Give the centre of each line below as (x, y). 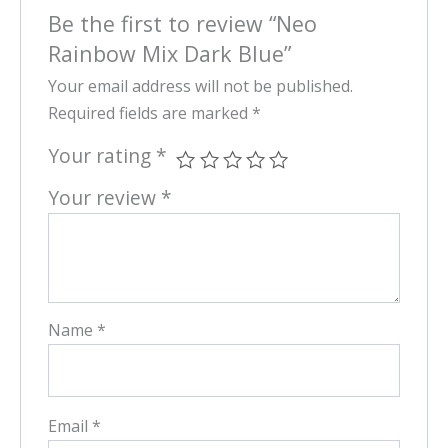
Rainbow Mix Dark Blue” (169, 54)
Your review (104, 197)
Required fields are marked (149, 112)
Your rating (101, 155)
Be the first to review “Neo (182, 24)
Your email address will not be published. (200, 85)
